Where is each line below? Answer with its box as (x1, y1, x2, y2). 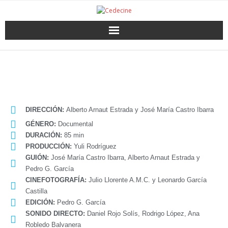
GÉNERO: (25, 120, 56, 128)
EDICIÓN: (25, 198, 55, 206)
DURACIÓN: (25, 131, 62, 139)
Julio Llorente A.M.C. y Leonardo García (87, 176, 207, 184)
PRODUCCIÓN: (25, 142, 72, 150)
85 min (62, 131, 84, 139)
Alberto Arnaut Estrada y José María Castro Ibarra (66, 106, 214, 113)
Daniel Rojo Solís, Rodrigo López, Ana (85, 210, 199, 217)
